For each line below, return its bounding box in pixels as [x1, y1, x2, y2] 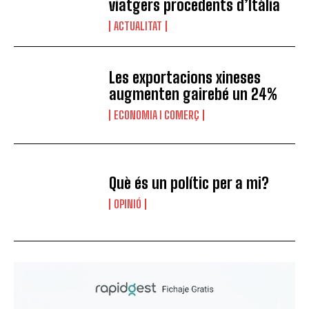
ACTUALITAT [114, 19, 163, 32]
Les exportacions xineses [109, 68, 261, 87]
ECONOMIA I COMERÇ [114, 108, 200, 121]
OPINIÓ [114, 197, 142, 210]
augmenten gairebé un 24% [109, 84, 278, 103]
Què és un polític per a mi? [109, 173, 270, 192]
